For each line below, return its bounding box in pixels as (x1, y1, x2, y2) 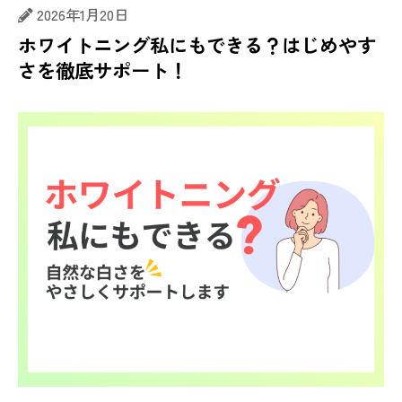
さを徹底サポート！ (18, 56, 188, 84)
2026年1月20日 (37, 4, 128, 25)
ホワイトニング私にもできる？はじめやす (18, 31, 376, 59)
